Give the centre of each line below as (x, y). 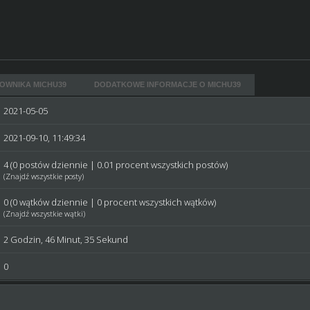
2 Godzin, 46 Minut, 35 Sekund (66, 239)
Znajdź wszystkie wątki (45, 213)
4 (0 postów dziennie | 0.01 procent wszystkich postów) (116, 165)
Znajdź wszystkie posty (44, 176)
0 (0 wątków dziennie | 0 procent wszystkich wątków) (110, 202)
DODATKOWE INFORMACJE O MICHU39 (168, 84)
